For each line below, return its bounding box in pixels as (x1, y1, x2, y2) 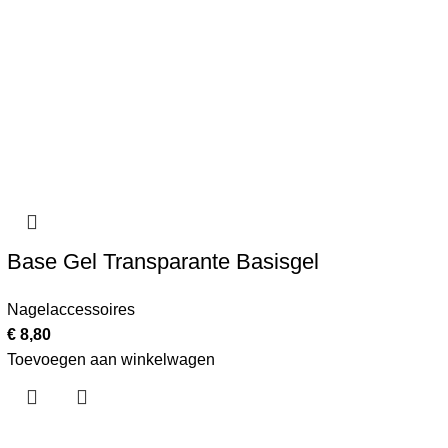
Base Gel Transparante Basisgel (6, 249, 319, 274)
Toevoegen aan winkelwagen (6, 351, 215, 368)
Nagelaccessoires (6, 301, 135, 318)
